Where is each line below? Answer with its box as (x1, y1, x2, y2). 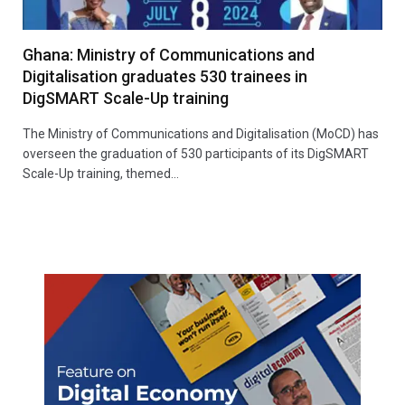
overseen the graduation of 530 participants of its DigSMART (23, 146, 369, 161)
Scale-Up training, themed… (23, 165, 179, 181)
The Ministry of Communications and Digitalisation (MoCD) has (23, 126, 379, 141)
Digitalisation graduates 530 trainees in (23, 66, 307, 86)
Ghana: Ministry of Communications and (23, 44, 315, 64)
